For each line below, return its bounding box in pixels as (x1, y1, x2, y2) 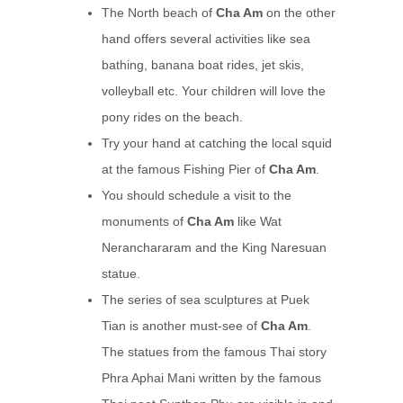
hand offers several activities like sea (101, 31, 310, 47)
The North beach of (101, 5, 216, 21)
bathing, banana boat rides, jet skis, (101, 58, 304, 73)
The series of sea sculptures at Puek (101, 292, 309, 308)
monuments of (101, 214, 187, 229)
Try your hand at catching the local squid (101, 136, 332, 151)
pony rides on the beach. (101, 110, 243, 125)
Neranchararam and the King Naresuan (101, 240, 327, 255)
